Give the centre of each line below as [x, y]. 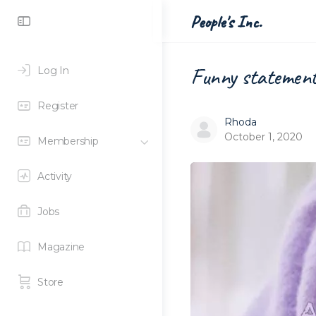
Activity [55, 176]
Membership [68, 141]
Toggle [61, 20]
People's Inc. [226, 22]
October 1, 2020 [263, 137]
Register [58, 106]
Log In [53, 71]
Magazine [61, 247]
